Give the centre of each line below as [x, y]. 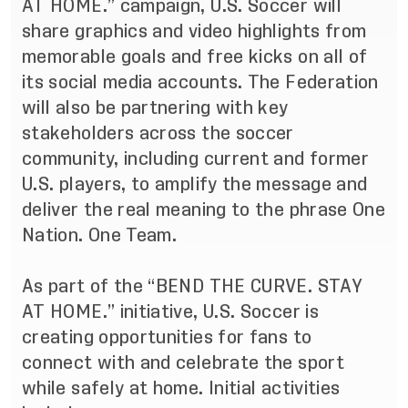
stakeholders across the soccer [158, 133]
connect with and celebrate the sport [183, 362]
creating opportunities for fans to [167, 337]
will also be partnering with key [155, 107]
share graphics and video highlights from [194, 31]
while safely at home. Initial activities [181, 388]
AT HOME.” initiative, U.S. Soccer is [170, 311]
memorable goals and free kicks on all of [195, 56]
